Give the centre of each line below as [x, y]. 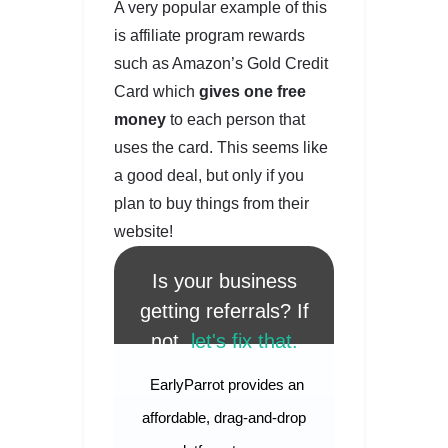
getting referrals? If [224, 311]
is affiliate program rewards [209, 36]
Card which [156, 92]
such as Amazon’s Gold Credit [221, 64]
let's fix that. [244, 341]
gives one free [252, 92]
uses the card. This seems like [221, 148]
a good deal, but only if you [209, 176]
